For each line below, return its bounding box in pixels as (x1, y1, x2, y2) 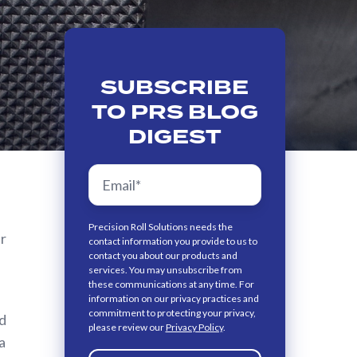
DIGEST (127, 122, 222, 151)
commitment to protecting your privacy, (88, 306, 256, 319)
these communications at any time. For (88, 277, 254, 290)
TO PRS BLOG (91, 97, 258, 127)
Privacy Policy (165, 320, 223, 333)
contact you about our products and (88, 249, 237, 261)
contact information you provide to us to (88, 234, 257, 247)
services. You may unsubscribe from (88, 263, 242, 276)
